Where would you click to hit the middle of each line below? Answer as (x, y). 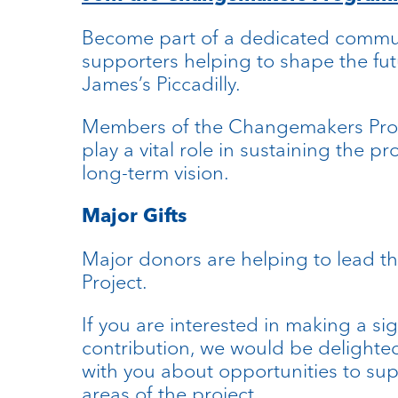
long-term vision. (155, 173)
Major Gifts (134, 216)
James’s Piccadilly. (161, 84)
